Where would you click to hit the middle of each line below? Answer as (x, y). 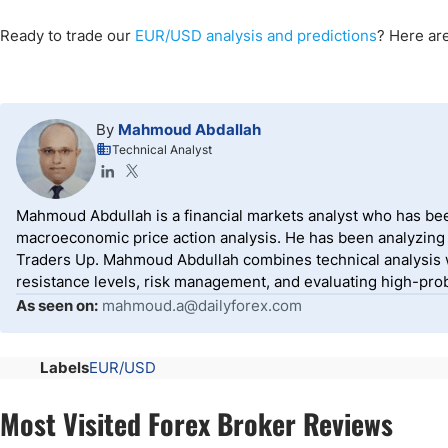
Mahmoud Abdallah (189, 130)
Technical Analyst (162, 150)
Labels (64, 368)
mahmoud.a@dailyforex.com (202, 306)
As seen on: (57, 306)
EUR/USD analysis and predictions (256, 36)
